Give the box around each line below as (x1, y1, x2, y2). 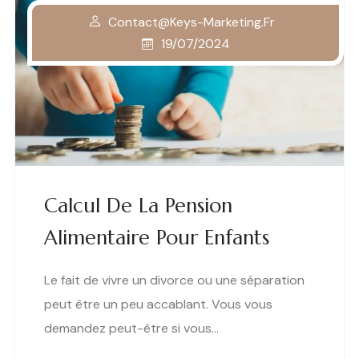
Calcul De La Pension (44, 192, 232, 218)
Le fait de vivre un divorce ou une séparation (44, 271, 305, 288)
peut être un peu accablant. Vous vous (44, 295, 272, 313)
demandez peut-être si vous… (44, 319, 219, 337)
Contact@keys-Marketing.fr (107, 13, 275, 30)
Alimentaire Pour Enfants (44, 224, 269, 250)
